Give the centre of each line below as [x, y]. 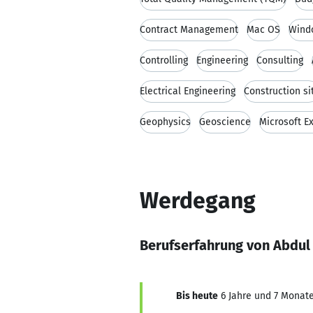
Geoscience [225, 122]
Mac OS [263, 30]
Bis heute [197, 296]
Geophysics [165, 122]
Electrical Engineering [188, 91]
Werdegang [198, 201]
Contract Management [189, 30]
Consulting [280, 60]
